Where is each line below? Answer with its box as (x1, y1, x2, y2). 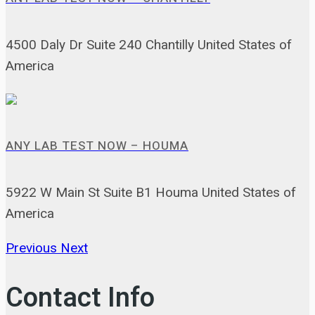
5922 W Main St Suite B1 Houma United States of (6, 184, 296, 201)
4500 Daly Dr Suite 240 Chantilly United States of (6, 36, 292, 53)
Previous (6, 240, 57, 257)
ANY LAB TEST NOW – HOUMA (6, 137, 188, 155)
